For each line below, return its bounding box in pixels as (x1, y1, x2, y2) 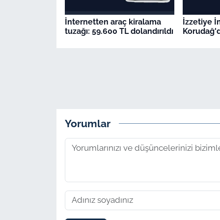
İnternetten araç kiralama (64, 17, 161, 27)
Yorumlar (64, 117, 110, 130)
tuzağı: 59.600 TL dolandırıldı (64, 26, 173, 36)
